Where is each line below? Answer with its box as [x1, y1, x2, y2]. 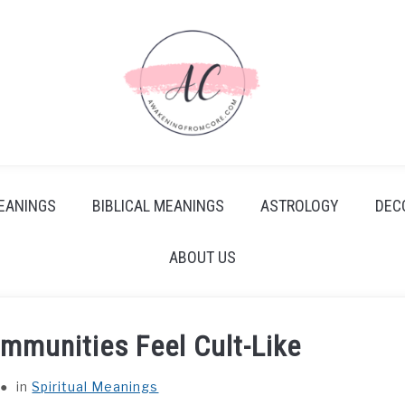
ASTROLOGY [260, 196, 339, 215]
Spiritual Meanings [32, 379, 159, 394]
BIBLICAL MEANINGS [92, 196, 224, 215]
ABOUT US [169, 248, 236, 267]
